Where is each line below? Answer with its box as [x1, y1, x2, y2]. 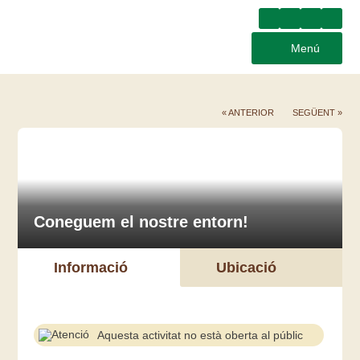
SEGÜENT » [292, 108, 342, 117]
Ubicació [216, 260, 276, 276]
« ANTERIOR [221, 108, 274, 117]
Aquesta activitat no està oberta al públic [97, 329, 304, 342]
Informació [54, 260, 129, 276]
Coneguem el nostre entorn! [34, 213, 249, 231]
